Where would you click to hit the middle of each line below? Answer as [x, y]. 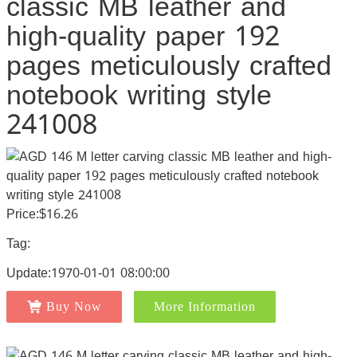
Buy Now [74, 306]
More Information [204, 306]
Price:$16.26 [42, 214]
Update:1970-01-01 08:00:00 [88, 273]
